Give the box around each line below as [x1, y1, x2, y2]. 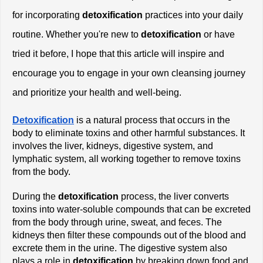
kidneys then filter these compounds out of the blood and [12, 230, 246, 240]
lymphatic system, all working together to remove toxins [12, 153, 241, 164]
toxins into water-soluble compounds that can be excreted [12, 204, 251, 214]
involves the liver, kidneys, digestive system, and [12, 140, 213, 151]
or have [201, 29, 235, 39]
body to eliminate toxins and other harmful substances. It [12, 127, 245, 138]
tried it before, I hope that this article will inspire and [12, 48, 224, 59]
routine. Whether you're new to [12, 29, 139, 39]
